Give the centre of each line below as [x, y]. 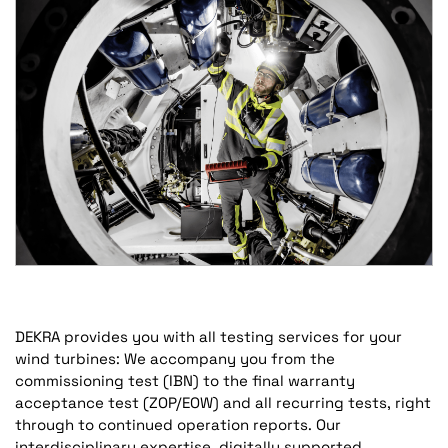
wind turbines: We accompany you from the [175, 358]
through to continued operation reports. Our [178, 424]
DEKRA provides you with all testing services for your [208, 336]
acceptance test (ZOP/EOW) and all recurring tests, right [223, 402]
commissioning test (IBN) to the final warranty [185, 380]
